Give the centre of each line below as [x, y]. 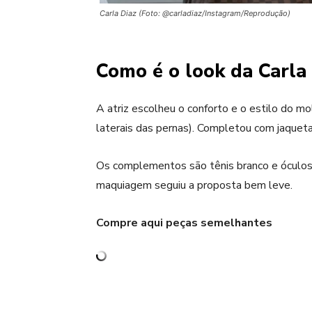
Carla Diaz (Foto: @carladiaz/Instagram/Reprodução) [195, 14]
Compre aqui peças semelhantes [184, 223]
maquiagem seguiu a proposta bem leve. [194, 186]
